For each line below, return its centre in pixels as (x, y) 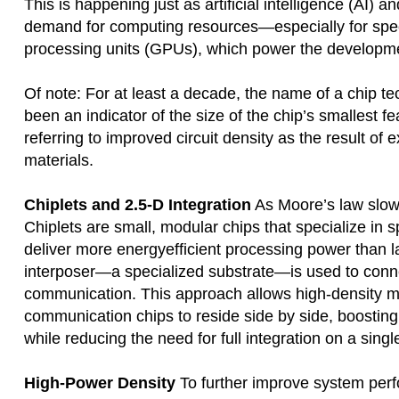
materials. (59, 160)
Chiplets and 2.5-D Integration (138, 205)
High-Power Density (100, 383)
